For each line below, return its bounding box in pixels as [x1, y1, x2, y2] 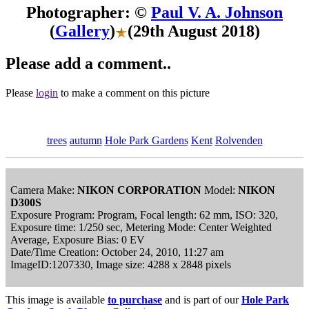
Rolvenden [215, 134, 263, 146]
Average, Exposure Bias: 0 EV [10, 233, 145, 246]
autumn [69, 134, 102, 146]
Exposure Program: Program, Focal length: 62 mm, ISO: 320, [10, 208, 278, 221]
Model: [201, 183, 238, 196]
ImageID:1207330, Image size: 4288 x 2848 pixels [10, 258, 231, 270]
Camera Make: [10, 183, 77, 196]
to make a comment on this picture [58, 86, 210, 99]
